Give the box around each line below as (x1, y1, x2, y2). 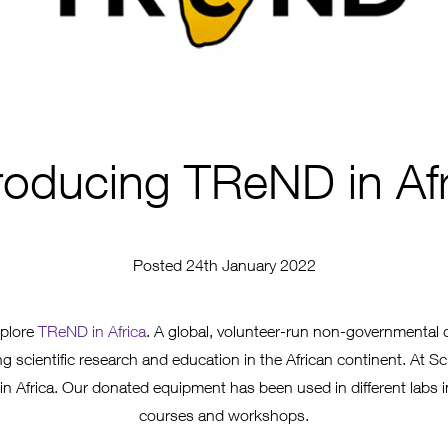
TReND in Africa (37, 322, 146, 341)
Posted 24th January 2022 (132, 256, 316, 275)
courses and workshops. (139, 406, 309, 425)
